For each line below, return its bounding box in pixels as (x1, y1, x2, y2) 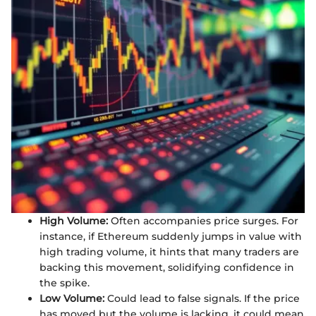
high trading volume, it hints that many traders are (39, 245, 299, 258)
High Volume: (39, 214, 108, 227)
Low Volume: (39, 292, 104, 305)
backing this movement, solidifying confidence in (39, 261, 294, 274)
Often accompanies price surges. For (108, 214, 298, 227)
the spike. (39, 276, 90, 289)
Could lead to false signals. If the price (104, 292, 300, 305)
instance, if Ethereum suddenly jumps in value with (39, 230, 302, 243)
